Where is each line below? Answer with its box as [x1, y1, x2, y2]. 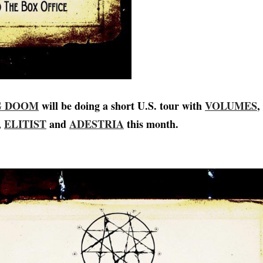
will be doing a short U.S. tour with [39, 98, 205, 114]
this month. [124, 116, 178, 132]
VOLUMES [205, 98, 257, 114]
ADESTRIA [69, 116, 124, 132]
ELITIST [4, 116, 46, 132]
